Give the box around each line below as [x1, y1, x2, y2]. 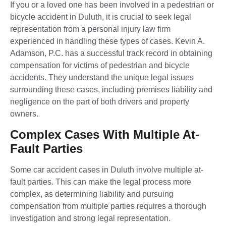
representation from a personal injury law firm [10, 25, 171, 34]
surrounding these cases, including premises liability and [10, 85, 212, 94]
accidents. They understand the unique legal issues [10, 73, 194, 82]
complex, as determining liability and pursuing [10, 189, 174, 198]
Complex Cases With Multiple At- [10, 127, 199, 141]
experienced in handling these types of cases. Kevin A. [10, 37, 205, 46]
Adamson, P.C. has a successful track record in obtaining [10, 49, 212, 58]
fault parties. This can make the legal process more [10, 177, 191, 186]
